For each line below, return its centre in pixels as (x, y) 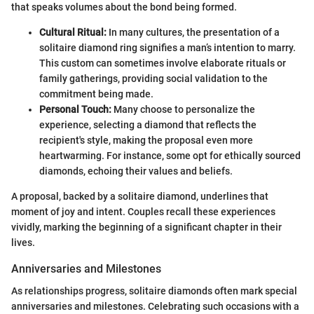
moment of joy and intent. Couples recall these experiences (143, 212)
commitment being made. (96, 94)
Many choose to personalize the (183, 110)
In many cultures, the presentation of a (193, 33)
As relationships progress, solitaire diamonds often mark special (154, 291)
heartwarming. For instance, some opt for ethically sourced (170, 156)
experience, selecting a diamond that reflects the (148, 125)
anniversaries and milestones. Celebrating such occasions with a (155, 307)
